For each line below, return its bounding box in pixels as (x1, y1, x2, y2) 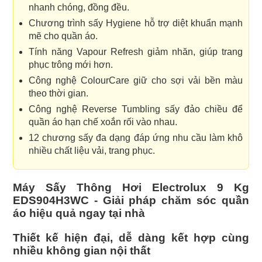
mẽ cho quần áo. (29, 31, 98, 42)
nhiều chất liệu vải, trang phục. (29, 146, 155, 156)
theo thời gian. (29, 88, 88, 99)
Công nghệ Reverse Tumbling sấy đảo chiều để (29, 104, 243, 115)
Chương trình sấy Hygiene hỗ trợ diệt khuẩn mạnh (29, 18, 243, 29)
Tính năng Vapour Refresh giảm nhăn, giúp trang (29, 47, 243, 57)
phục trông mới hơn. (29, 60, 113, 70)
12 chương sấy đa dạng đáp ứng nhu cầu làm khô (29, 133, 243, 143)
